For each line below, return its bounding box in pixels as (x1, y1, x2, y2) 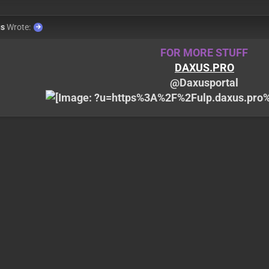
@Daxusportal (170, 76, 239, 89)
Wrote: (6, 22, 31, 32)
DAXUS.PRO (174, 61, 234, 74)
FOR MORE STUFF (160, 46, 249, 59)
